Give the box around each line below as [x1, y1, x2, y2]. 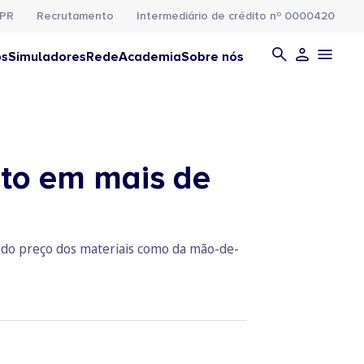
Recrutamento [37, 9, 114, 23]
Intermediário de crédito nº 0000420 [136, 9, 335, 23]
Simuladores [8, 49, 86, 65]
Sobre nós [181, 49, 244, 65]
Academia [119, 49, 181, 65]
